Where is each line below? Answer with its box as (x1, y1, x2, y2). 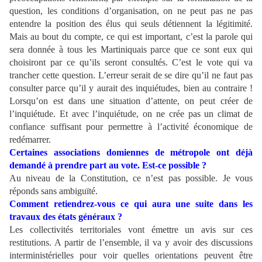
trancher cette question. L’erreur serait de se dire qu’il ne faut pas (9, 70, 253, 81)
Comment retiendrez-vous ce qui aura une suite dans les (9, 199, 253, 209)
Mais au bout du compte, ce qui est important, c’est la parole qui (9, 32, 253, 42)
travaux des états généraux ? (9, 212, 122, 222)
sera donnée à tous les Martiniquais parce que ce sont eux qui (9, 44, 253, 55)
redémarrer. (9, 135, 51, 145)
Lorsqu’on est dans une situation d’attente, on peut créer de (9, 96, 253, 106)
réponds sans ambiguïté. (9, 186, 98, 196)
